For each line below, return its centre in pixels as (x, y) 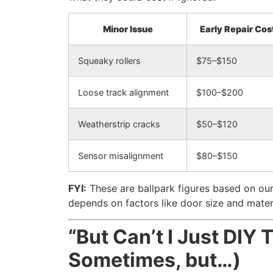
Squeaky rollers (109, 61)
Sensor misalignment (121, 156)
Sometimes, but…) (154, 260)
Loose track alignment (123, 93)
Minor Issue (128, 29)
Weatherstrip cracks (119, 124)
